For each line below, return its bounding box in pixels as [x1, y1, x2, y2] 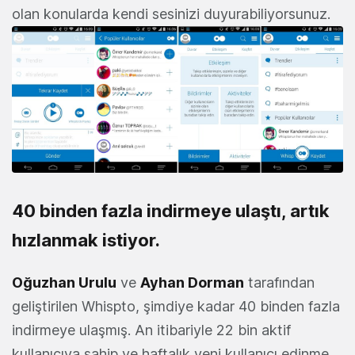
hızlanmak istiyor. [12, 229, 160, 250]
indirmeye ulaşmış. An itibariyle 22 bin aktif [12, 321, 291, 338]
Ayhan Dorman [140, 273, 244, 291]
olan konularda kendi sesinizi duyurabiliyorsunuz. [12, 5, 330, 22]
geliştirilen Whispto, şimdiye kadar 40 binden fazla [12, 297, 340, 315]
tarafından [244, 273, 315, 291]
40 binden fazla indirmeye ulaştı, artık [12, 200, 330, 221]
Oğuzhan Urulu [12, 273, 116, 291]
